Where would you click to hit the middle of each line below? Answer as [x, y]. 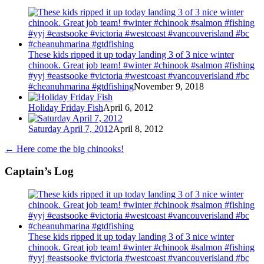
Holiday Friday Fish [66, 107]
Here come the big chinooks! [69, 148]
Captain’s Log [39, 171]
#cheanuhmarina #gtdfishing [81, 86]
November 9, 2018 [169, 86]
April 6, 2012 [128, 107]
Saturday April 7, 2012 [71, 128]
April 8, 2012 [138, 128]
